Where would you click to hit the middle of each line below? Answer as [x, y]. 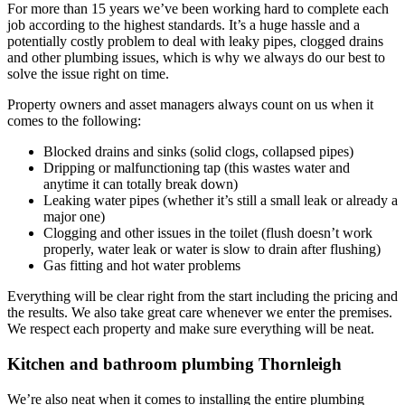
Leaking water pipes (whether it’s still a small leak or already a [221, 201]
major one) [74, 217]
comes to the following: [74, 121]
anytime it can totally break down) [141, 184]
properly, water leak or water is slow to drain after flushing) [212, 250]
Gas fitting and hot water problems [142, 266]
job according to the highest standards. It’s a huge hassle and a [184, 25]
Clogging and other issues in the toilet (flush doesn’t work [208, 233]
